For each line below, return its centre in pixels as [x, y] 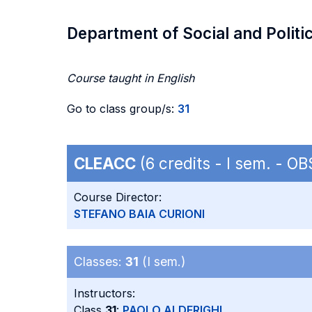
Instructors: [104, 293]
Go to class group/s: [122, 109]
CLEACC [105, 163]
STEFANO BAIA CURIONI [139, 214]
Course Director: [118, 197]
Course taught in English [131, 78]
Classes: [100, 262]
